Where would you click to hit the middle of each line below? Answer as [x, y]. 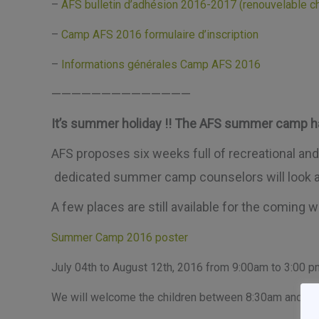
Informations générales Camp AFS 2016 [161, 64]
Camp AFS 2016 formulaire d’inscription [160, 35]
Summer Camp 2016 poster [120, 237]
